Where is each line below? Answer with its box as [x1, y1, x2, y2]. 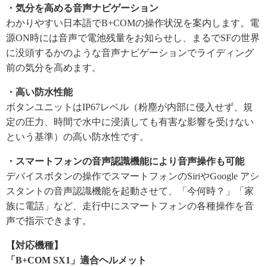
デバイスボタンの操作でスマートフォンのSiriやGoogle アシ [6, 170, 259, 181]
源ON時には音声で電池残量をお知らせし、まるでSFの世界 [6, 32, 260, 43]
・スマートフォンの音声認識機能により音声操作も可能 [6, 156, 244, 166]
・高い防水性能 [6, 86, 73, 97]
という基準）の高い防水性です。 [6, 131, 149, 142]
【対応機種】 [6, 240, 63, 250]
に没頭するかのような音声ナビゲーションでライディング [6, 47, 254, 58]
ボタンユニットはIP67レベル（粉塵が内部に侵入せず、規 [6, 101, 253, 112]
